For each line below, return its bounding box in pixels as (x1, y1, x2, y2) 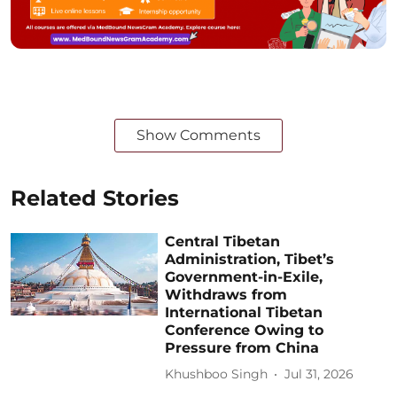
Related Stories (11, 184, 179, 211)
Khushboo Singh (165, 366, 269, 383)
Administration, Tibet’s (165, 250, 335, 268)
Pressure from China (165, 339, 320, 356)
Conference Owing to (165, 321, 324, 339)
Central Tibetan (165, 232, 281, 250)
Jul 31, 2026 (284, 366, 354, 383)
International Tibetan (165, 303, 323, 321)
